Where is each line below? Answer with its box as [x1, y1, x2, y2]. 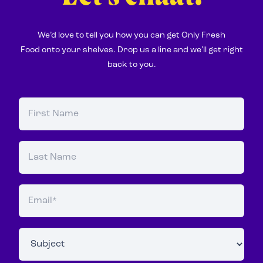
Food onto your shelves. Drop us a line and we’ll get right [20, 45, 243, 55]
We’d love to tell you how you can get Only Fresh [38, 31, 225, 40]
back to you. [107, 60, 156, 69]
